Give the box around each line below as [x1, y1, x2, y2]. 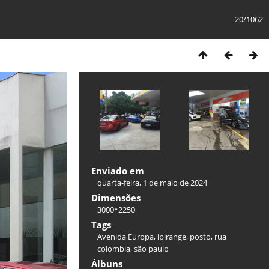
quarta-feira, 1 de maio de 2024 [97, 177, 208, 188]
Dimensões [91, 192, 141, 204]
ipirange [157, 231, 187, 242]
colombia [97, 243, 131, 254]
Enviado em [91, 165, 145, 177]
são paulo [134, 243, 169, 254]
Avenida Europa [97, 231, 154, 242]
